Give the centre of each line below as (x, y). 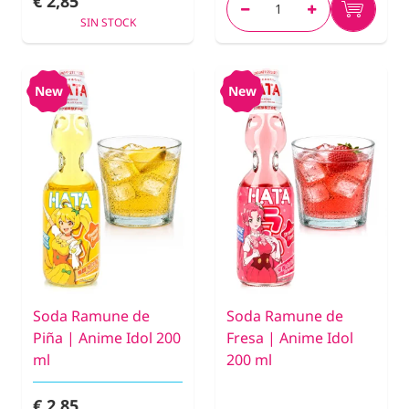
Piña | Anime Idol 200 (107, 337)
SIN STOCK (108, 23)
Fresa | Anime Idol (290, 337)
